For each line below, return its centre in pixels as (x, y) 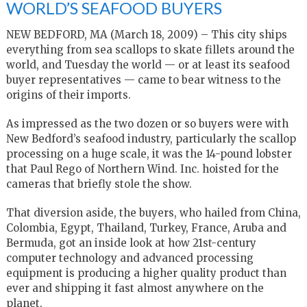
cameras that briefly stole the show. (99, 184)
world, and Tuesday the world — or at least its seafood (148, 64)
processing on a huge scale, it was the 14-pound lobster (149, 153)
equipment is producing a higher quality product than (146, 273)
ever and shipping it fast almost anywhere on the (135, 288)
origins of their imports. (68, 95)
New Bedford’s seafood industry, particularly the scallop (151, 138)
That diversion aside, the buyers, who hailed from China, (153, 212)
